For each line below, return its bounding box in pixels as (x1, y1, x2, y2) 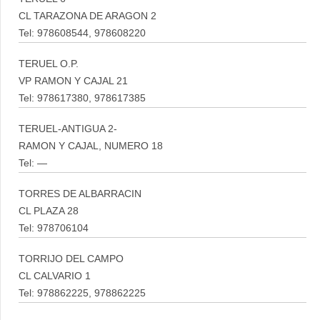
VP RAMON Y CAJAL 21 (19, 76, 128, 86)
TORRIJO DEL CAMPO (19, 254, 124, 264)
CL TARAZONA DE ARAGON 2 (19, 11, 156, 21)
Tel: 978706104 (19, 223, 89, 234)
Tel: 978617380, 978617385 (19, 93, 146, 104)
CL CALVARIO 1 (19, 271, 91, 281)
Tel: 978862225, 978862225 (19, 288, 146, 299)
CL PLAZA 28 (19, 206, 79, 216)
